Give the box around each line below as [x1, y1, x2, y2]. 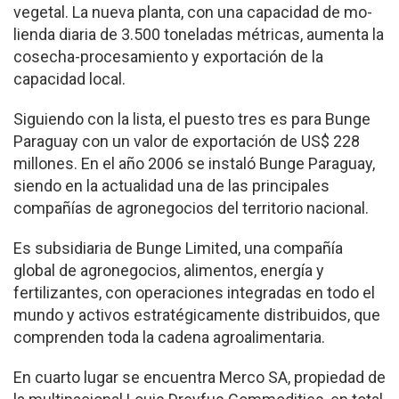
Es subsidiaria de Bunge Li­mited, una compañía [13, 239, 343, 258]
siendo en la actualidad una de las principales [13, 176, 330, 196]
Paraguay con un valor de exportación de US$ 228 [13, 132, 360, 151]
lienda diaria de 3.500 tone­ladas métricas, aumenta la [13, 25, 384, 45]
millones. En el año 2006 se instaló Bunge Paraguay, [13, 154, 375, 174]
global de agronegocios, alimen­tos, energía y [13, 261, 324, 281]
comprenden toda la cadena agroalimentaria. [13, 328, 325, 347]
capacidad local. [13, 69, 126, 89]
